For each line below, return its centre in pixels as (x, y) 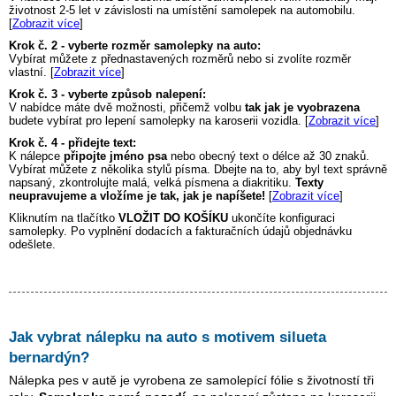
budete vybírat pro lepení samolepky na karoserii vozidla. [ (159, 120)
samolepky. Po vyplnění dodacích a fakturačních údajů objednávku (180, 231)
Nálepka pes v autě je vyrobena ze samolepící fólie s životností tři (191, 380)
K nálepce (36, 156)
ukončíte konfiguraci (282, 217)
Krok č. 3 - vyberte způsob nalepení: (107, 94)
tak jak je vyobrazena (302, 107)
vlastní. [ (31, 72)
